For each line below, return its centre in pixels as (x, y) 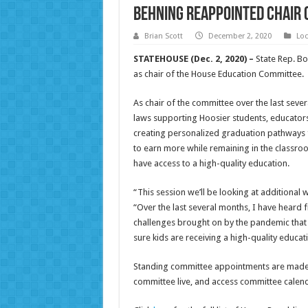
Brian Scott (163, 36)
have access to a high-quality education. (211, 164)
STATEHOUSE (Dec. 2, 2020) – (193, 59)
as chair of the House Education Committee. (218, 74)
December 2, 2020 (240, 36)
